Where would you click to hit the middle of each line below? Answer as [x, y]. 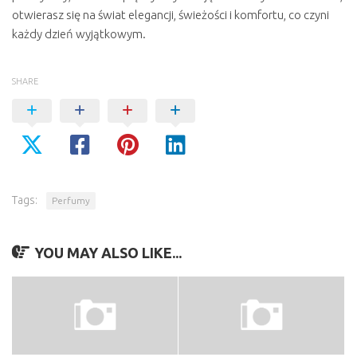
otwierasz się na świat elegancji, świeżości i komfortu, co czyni [171, 15]
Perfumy [71, 201]
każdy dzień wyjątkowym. [79, 34]
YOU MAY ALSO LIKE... [108, 253]
